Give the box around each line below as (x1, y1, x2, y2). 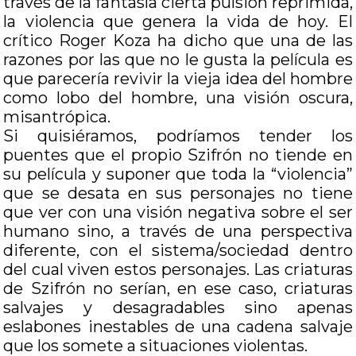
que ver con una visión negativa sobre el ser (3, 203, 353, 222)
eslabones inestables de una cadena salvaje (3, 317, 353, 336)
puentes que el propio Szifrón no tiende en (3, 145, 353, 164)
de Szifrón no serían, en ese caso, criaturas (3, 279, 353, 298)
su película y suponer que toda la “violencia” (3, 164, 353, 184)
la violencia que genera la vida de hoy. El (3, 12, 353, 31)
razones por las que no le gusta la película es (3, 50, 353, 69)
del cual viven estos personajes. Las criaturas (3, 260, 353, 279)
